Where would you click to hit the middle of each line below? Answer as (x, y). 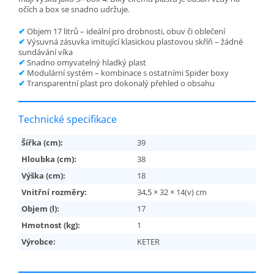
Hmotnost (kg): (51, 225)
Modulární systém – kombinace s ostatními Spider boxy (127, 73)
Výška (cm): (43, 176)
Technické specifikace (68, 120)
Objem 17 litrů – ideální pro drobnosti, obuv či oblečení (125, 31)
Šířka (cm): (42, 143)
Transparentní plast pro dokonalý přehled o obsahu (120, 83)
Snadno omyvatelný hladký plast (86, 63)
